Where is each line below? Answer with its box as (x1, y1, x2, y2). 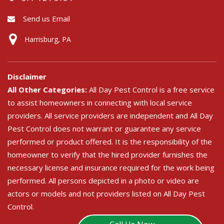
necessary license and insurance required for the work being (7, 162, 214, 172)
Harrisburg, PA (24, 34, 71, 44)
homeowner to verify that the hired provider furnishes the (7, 149, 207, 159)
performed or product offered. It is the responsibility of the (7, 136, 212, 146)
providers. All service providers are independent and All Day (7, 110, 213, 120)
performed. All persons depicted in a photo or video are (7, 175, 199, 185)
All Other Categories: (7, 84, 89, 94)
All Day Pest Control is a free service (89, 84, 214, 94)
